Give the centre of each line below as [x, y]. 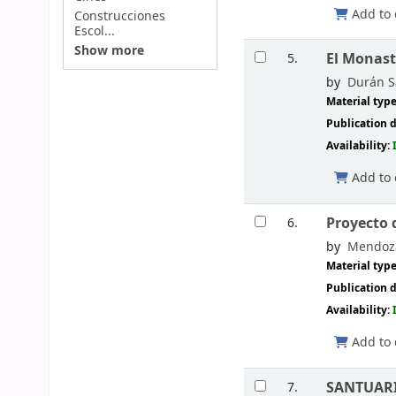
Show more [109, 50]
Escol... [94, 31]
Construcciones [119, 16]
